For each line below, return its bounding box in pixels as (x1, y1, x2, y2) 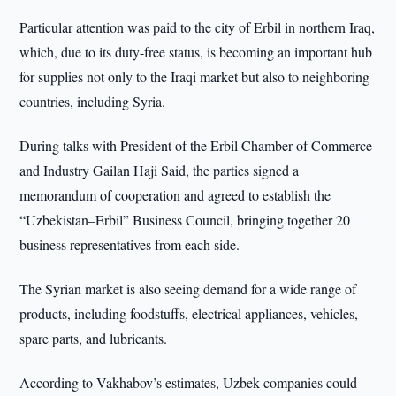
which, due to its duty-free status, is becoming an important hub (19, 42, 373, 61)
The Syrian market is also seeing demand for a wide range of (19, 279, 357, 298)
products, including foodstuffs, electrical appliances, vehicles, (19, 304, 359, 323)
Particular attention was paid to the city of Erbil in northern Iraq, (19, 18, 376, 36)
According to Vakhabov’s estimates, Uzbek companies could (19, 373, 358, 392)
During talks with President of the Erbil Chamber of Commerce (19, 136, 373, 155)
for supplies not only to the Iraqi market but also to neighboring (19, 67, 370, 86)
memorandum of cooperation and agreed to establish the (19, 186, 331, 204)
